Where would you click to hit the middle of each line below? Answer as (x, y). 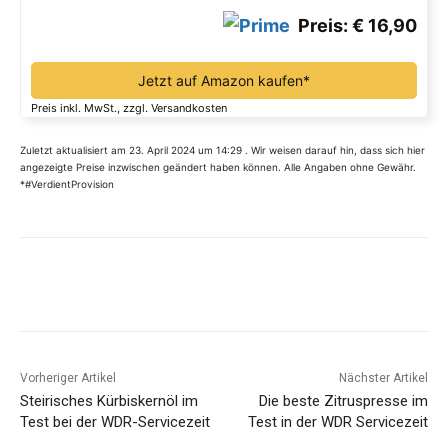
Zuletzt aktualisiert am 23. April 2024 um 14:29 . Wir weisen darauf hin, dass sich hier (222, 150)
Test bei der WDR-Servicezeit (115, 422)
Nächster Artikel (383, 378)
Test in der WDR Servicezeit (337, 422)
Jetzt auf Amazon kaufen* (224, 81)
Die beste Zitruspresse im (343, 401)
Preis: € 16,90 (353, 26)
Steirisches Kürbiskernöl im (109, 401)
